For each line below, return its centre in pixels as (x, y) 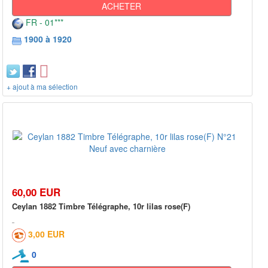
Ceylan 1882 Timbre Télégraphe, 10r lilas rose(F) (101, 206)
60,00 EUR (36, 192)
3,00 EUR (46, 234)
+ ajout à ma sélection (42, 87)
